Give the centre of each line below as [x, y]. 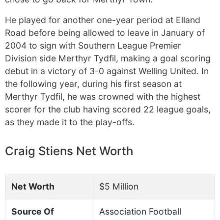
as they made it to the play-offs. [70, 122]
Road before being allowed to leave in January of [105, 33]
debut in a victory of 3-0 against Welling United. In [107, 71]
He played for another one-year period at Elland [103, 20]
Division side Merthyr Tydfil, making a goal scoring [108, 58]
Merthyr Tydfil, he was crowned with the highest [103, 96]
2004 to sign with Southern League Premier [93, 45]
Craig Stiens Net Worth [69, 151]
